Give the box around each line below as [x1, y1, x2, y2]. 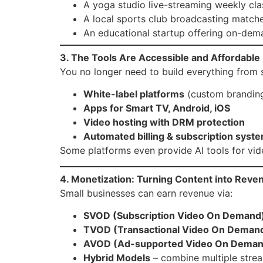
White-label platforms [83, 88, 184, 100]
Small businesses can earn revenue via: [60, 187, 232, 199]
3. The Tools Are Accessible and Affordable [60, 51, 260, 63]
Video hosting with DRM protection [83, 116, 245, 129]
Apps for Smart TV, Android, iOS [83, 102, 230, 114]
